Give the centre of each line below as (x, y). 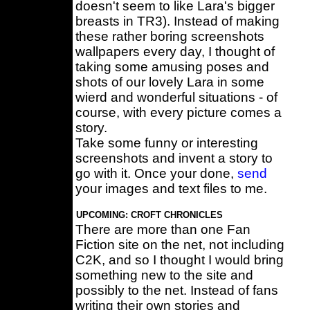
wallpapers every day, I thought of (175, 52)
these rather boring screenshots (170, 36)
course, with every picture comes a (178, 112)
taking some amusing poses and (172, 67)
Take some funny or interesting (166, 143)
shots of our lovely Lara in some (170, 82)
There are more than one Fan (163, 229)
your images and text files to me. (171, 189)
